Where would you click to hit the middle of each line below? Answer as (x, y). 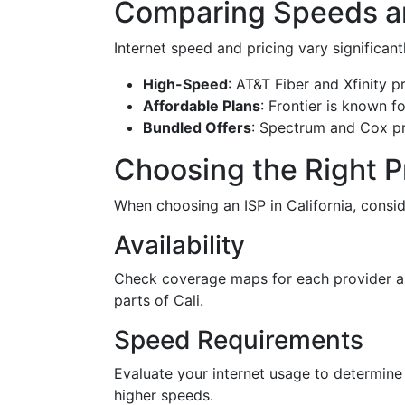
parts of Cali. (159, 300)
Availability (179, 245)
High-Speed (185, 84)
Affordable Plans (202, 106)
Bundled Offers (197, 127)
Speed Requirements (239, 340)
